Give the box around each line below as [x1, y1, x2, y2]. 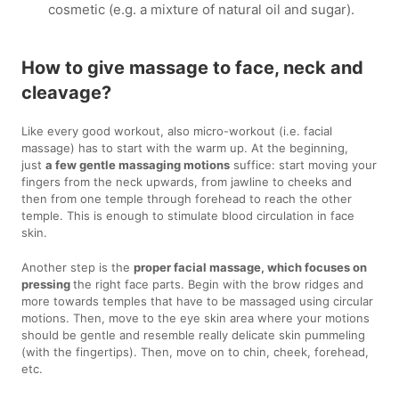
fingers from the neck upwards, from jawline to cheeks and [21, 174, 353, 189]
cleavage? [21, 81, 112, 103]
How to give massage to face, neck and [21, 56, 364, 78]
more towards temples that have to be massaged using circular [21, 293, 374, 308]
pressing [21, 276, 74, 291]
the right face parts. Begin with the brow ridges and [73, 276, 364, 291]
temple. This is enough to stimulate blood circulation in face [21, 208, 355, 223]
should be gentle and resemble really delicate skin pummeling [21, 327, 366, 342]
